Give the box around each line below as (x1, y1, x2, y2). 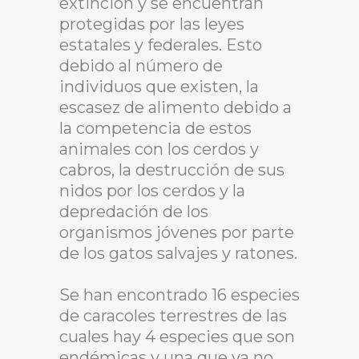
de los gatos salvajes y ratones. (59, 244, 297, 263)
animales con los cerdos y (59, 139, 259, 159)
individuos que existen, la (59, 77, 259, 96)
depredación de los (59, 202, 208, 221)
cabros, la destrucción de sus (59, 160, 284, 179)
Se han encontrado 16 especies (59, 285, 300, 305)
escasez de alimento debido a (59, 98, 292, 117)
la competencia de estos (59, 119, 252, 138)
